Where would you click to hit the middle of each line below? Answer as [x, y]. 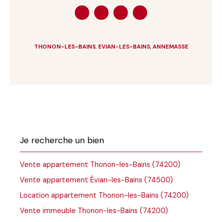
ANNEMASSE [170, 47]
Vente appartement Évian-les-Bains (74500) [96, 180]
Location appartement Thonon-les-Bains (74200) [104, 195]
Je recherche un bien [62, 140]
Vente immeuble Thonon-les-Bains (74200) [94, 211]
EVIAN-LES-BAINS [124, 47]
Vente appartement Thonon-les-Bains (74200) [100, 165]
